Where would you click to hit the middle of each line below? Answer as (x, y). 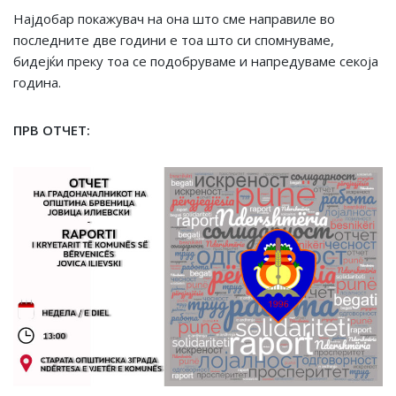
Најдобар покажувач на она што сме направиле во (174, 19)
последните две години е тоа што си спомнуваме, (174, 40)
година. (37, 82)
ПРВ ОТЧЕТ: (52, 130)
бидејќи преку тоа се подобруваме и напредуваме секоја (196, 61)
